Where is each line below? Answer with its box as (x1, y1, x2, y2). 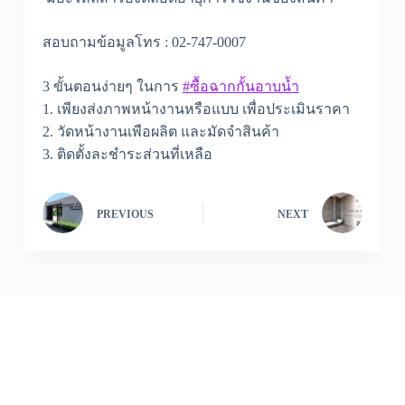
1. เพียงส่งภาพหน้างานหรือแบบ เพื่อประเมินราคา (42, 101, 350, 118)
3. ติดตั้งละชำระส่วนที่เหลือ (42, 146, 212, 163)
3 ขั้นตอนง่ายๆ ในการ (42, 79, 183, 95)
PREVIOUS (96, 207, 154, 221)
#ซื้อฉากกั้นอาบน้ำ (182, 79, 299, 95)
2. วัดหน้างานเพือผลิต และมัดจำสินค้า (42, 124, 279, 140)
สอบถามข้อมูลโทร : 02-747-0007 (42, 34, 246, 51)
